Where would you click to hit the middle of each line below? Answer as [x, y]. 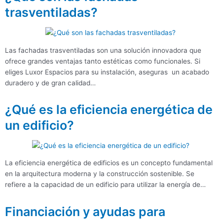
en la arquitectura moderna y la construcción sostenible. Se [100, 174]
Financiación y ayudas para [85, 211]
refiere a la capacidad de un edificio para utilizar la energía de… [105, 185]
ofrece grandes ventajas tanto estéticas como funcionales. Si [103, 61]
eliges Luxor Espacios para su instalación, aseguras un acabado [107, 72]
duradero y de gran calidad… [50, 83]
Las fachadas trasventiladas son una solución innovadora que [103, 50]
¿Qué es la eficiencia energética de [109, 109]
